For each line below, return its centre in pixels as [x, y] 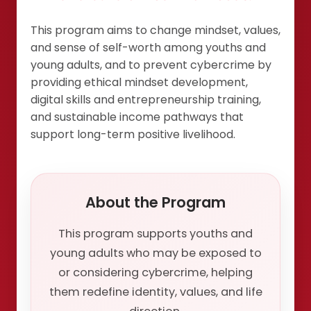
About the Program [155, 202]
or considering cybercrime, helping [155, 272]
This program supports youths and [155, 233]
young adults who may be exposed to [155, 253]
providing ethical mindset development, [139, 82]
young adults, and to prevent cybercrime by [151, 65]
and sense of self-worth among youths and [148, 48]
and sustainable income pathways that [137, 117]
